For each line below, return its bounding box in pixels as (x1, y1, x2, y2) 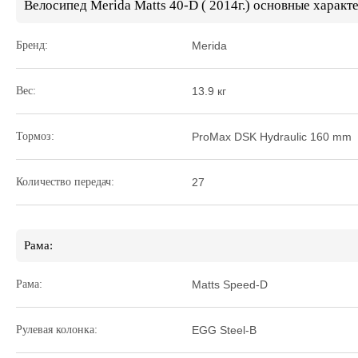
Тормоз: (16, 130, 54, 142)
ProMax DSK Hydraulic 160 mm (192, 130, 352, 143)
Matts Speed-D (192, 278, 268, 291)
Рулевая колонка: (16, 324, 97, 336)
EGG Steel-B (192, 324, 257, 336)
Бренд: (16, 39, 48, 51)
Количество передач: (16, 176, 114, 188)
